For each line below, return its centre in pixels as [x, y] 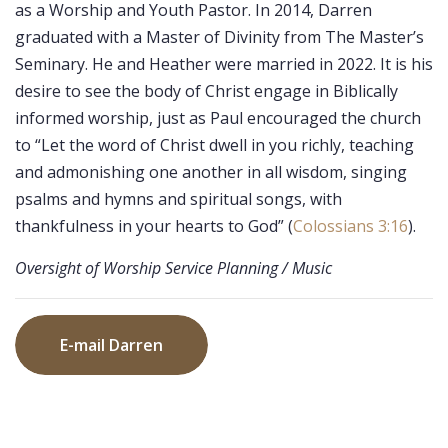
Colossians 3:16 [350, 225]
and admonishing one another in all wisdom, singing [211, 171]
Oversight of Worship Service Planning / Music [173, 267]
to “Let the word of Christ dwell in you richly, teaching [214, 144]
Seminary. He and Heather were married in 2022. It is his [224, 63]
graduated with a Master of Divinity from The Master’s [219, 36]
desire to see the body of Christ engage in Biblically [206, 90]
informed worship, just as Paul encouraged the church [218, 117]
